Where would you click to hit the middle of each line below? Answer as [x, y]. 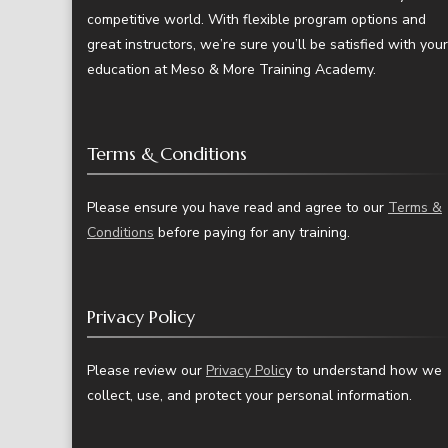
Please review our [146, 371]
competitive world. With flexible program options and [256, 20]
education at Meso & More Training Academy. [231, 70]
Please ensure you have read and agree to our [237, 208]
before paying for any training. [252, 233]
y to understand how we [363, 371]
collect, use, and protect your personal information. [249, 396]
